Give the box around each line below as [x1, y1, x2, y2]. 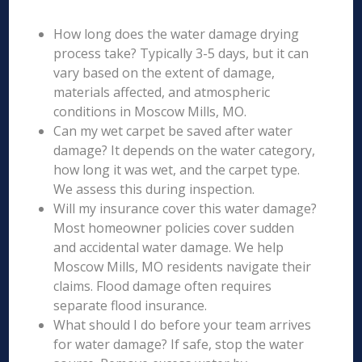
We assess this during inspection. [53, 180, 255, 198]
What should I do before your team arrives [53, 316, 312, 334]
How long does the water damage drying [53, 25, 300, 43]
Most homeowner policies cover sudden [53, 219, 295, 237]
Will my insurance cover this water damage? [53, 200, 318, 217]
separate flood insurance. [53, 297, 208, 314]
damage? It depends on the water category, [53, 141, 316, 159]
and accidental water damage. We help [53, 238, 284, 256]
